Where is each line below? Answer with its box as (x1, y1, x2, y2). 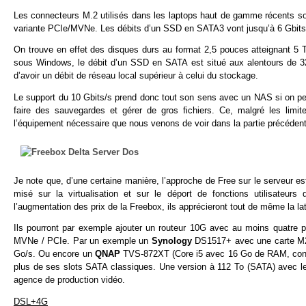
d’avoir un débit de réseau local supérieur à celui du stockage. (14, 70, 258, 81)
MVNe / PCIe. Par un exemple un (14, 236, 152, 247)
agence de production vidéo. (14, 275, 125, 286)
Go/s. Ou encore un (14, 249, 95, 260)
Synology (151, 236, 195, 247)
